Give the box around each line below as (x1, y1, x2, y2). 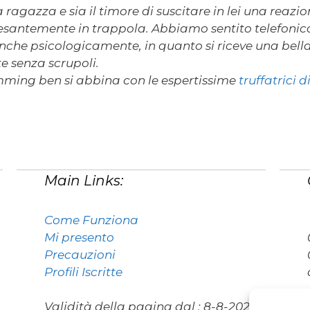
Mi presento (44, 230, 114, 244)
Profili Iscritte (44, 264, 122, 279)
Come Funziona (44, 212, 138, 227)
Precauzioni (44, 247, 116, 262)
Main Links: (44, 172, 123, 189)
